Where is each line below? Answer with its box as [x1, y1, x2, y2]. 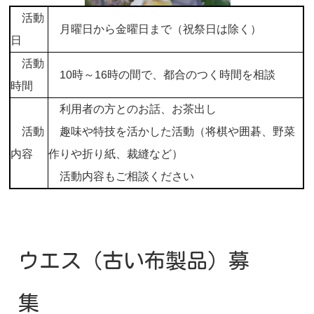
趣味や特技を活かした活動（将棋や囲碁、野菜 [48, 125, 296, 138]
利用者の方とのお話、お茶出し [48, 103, 217, 116]
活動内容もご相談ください [48, 170, 195, 183]
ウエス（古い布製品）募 [18, 250, 250, 272]
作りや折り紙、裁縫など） [48, 148, 184, 161]
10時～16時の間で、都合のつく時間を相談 [48, 69, 276, 81]
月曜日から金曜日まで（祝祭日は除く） [48, 23, 262, 36]
